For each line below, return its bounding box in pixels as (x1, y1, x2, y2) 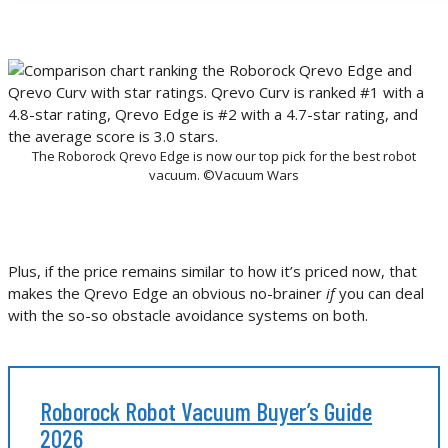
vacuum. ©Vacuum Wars (149, 165, 299, 184)
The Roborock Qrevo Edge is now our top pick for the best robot (32, 146, 416, 165)
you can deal (335, 282, 424, 303)
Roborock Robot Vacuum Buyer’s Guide (40, 395, 372, 426)
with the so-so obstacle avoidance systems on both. (8, 304, 368, 325)
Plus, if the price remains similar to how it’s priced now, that (8, 260, 417, 281)
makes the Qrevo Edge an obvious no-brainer (8, 282, 326, 303)
